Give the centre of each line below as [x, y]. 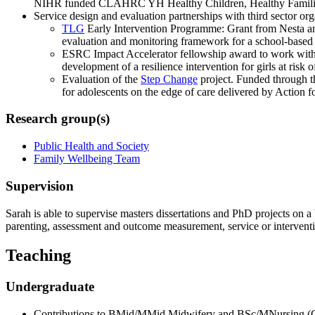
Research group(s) [58, 119]
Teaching [38, 256]
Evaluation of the [101, 79]
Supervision [40, 186]
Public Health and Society [91, 146]
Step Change [169, 79]
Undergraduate [50, 287]
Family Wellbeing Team [87, 159]
